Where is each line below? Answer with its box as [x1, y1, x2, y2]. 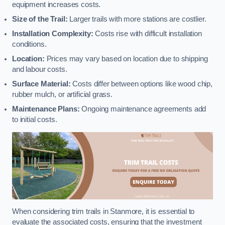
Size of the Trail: [12, 15, 68, 23]
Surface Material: [12, 79, 71, 88]
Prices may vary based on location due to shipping [44, 54, 208, 63]
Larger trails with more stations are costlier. [67, 15, 206, 23]
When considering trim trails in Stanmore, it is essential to [12, 207, 195, 216]
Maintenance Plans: [12, 104, 80, 113]
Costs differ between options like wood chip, [70, 79, 212, 88]
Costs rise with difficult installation [93, 29, 202, 38]
